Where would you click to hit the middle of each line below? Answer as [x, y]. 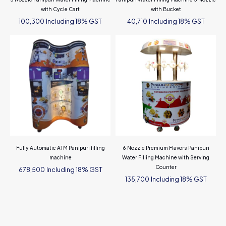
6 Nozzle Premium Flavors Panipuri [166, 148]
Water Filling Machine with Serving [166, 157]
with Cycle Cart [61, 9]
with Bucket [166, 9]
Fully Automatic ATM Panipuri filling [60, 148]
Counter [166, 167]
